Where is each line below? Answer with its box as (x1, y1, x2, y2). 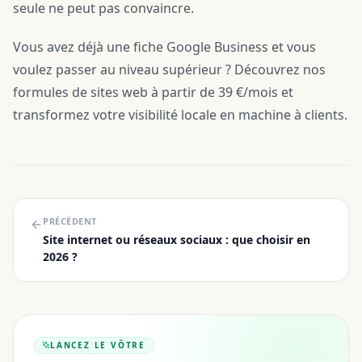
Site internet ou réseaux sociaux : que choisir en (43, 232, 310, 247)
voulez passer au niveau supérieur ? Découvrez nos (13, 61, 326, 78)
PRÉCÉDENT (43, 215, 97, 227)
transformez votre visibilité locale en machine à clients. (13, 106, 347, 124)
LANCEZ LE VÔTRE (50, 339, 145, 351)
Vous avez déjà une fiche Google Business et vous (13, 38, 316, 56)
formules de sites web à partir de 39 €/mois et (13, 83, 293, 101)
